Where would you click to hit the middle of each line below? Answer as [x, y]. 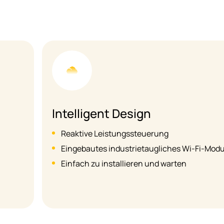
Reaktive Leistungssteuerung [114, 134]
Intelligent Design [101, 113]
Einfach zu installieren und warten [123, 164]
